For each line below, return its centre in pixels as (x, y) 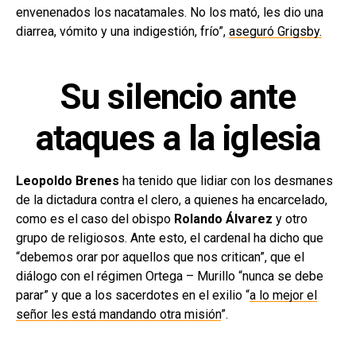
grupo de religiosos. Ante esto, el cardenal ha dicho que (170, 238)
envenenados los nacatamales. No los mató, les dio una (170, 12)
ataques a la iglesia (178, 138)
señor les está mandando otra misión (118, 314)
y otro (290, 219)
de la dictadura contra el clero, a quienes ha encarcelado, (172, 199)
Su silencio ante (178, 97)
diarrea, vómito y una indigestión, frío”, (122, 31)
